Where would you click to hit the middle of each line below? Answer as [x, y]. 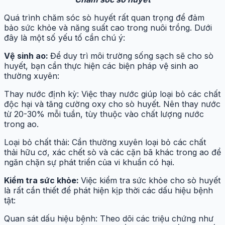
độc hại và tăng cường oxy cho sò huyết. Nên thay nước [112, 104]
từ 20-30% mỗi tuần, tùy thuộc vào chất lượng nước [104, 114]
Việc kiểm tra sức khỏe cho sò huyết [151, 181]
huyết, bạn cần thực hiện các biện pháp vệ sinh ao [101, 66]
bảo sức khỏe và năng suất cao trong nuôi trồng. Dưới [108, 28]
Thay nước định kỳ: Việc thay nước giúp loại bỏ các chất [112, 94]
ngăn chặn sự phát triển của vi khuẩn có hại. [89, 162]
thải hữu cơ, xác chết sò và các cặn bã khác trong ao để [113, 152]
